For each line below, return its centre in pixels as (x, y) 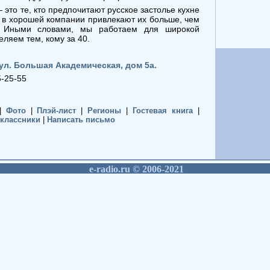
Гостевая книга (163, 110)
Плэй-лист (57, 110)
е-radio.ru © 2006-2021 (135, 169)
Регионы (105, 110)
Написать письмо (81, 119)
